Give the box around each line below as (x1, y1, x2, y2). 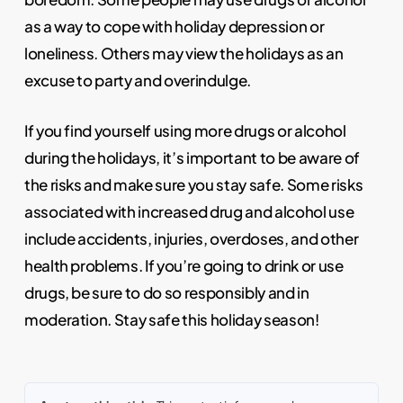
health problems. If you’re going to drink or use (23, 255, 344, 275)
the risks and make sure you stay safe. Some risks (23, 174, 363, 194)
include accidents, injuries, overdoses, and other (23, 228, 359, 248)
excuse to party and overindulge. (23, 70, 251, 91)
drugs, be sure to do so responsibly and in (23, 282, 309, 302)
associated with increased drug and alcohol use (23, 201, 354, 221)
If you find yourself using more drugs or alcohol (23, 120, 346, 140)
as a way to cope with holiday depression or (23, 16, 325, 37)
